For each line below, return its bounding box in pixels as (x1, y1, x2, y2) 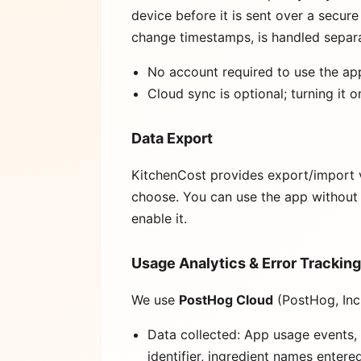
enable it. (131, 210, 187, 227)
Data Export (131, 130, 213, 147)
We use (131, 292, 179, 309)
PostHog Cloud (179, 292, 273, 309)
